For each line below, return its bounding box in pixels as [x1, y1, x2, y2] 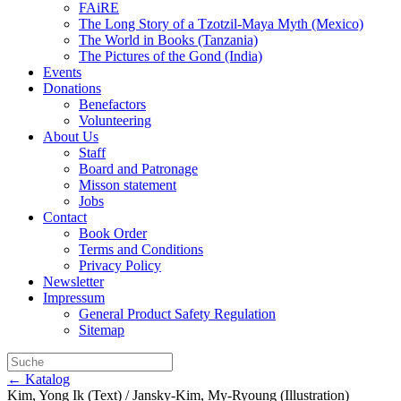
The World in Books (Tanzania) [79, 32, 258, 47]
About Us [43, 129, 98, 144]
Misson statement [79, 177, 176, 192]
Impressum [43, 290, 105, 305]
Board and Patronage [79, 161, 198, 176]
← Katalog [7, 371, 70, 387]
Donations [43, 81, 101, 96]
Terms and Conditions [79, 242, 203, 257]
